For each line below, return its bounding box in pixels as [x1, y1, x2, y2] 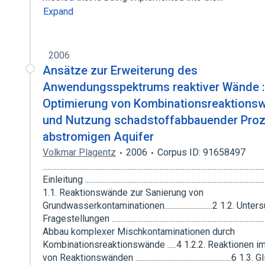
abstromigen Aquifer [43, 130, 154, 144]
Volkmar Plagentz [43, 147, 116, 158]
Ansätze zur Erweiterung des [43, 63, 198, 77]
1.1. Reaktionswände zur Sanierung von [43, 187, 203, 198]
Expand [43, 6, 73, 17]
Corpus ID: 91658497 [157, 147, 245, 158]
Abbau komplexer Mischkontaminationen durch [43, 226, 235, 237]
